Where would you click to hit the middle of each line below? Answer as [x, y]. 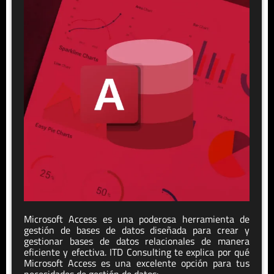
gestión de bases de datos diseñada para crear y [137, 230]
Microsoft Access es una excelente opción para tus [137, 263]
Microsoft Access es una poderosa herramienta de [137, 219]
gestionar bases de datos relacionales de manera [137, 241]
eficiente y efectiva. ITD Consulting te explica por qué [137, 252]
